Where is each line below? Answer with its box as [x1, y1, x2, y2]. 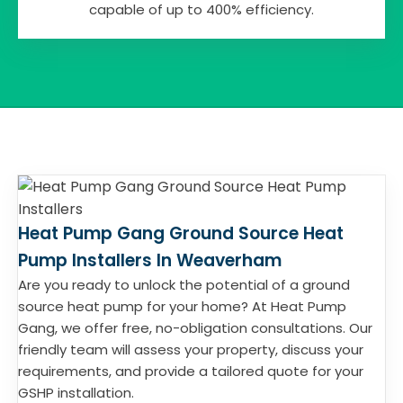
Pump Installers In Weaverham [18, 248, 282, 273]
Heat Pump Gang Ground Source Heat [18, 221, 344, 246]
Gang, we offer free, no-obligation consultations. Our [18, 318, 372, 337]
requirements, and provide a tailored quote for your [18, 362, 363, 381]
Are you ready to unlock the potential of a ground [18, 275, 350, 294]
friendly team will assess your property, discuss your [18, 340, 363, 359]
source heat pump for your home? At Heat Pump [18, 297, 346, 316]
